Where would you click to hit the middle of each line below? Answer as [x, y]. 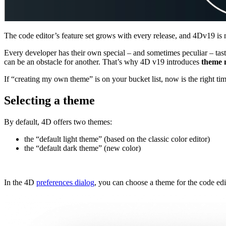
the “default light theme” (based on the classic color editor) [117, 139]
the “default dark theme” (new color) [82, 148]
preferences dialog [65, 182]
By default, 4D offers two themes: [58, 122]
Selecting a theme [49, 100]
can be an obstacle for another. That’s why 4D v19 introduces [103, 62]
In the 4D [20, 182]
